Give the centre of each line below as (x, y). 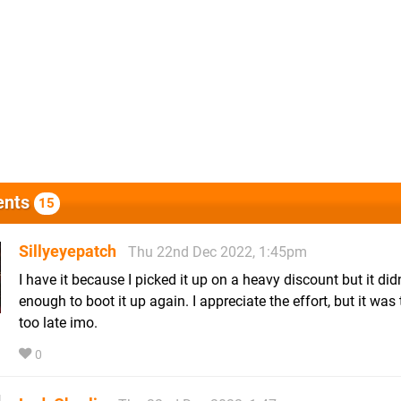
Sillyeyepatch (68, 251)
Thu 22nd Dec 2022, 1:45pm (218, 252)
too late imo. (58, 322)
